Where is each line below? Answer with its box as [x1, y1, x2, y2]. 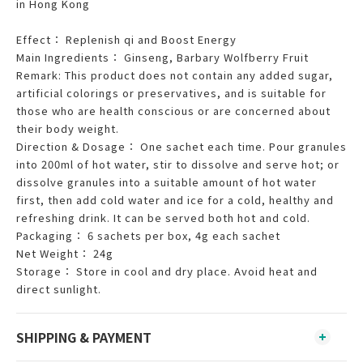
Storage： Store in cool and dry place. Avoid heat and [16, 263, 318, 279]
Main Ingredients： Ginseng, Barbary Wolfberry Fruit [16, 49, 309, 65]
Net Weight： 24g [16, 246, 113, 261]
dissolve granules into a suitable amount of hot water [16, 174, 317, 190]
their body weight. [16, 121, 119, 136]
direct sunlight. [16, 281, 101, 297]
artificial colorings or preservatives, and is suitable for [16, 85, 327, 100]
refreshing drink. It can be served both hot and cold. [16, 210, 310, 225]
